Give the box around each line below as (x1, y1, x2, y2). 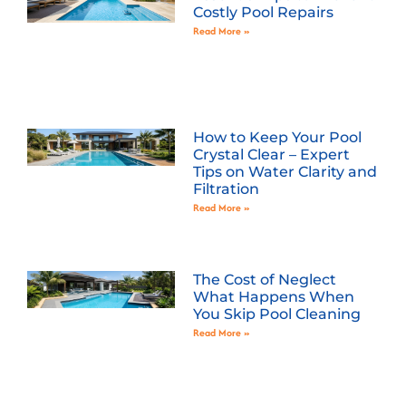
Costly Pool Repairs (192, 3, 333, 21)
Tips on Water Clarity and (192, 162, 377, 180)
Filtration (192, 179, 259, 198)
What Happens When (192, 287, 354, 305)
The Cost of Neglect (192, 270, 336, 288)
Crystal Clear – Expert (192, 145, 350, 163)
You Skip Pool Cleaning (192, 304, 361, 323)
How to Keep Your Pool (192, 128, 362, 146)
